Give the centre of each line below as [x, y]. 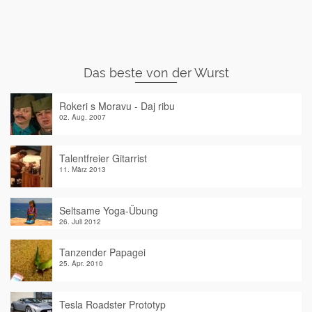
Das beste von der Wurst [156, 73]
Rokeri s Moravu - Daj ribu [117, 106]
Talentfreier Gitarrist [103, 158]
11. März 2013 [83, 170]
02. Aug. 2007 [83, 117]
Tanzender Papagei [102, 252]
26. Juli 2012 [80, 222]
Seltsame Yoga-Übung [109, 211]
